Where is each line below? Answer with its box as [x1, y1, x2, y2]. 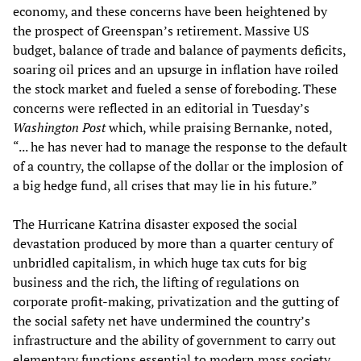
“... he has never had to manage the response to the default [13, 137, 347, 156]
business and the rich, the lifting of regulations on [13, 272, 300, 291]
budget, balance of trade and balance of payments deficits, [13, 40, 346, 59]
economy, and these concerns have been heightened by [13, 2, 327, 20]
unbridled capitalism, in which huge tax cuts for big [13, 253, 306, 272]
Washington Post [13, 118, 106, 136]
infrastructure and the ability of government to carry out [13, 330, 336, 349]
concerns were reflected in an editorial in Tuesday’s [13, 98, 309, 117]
